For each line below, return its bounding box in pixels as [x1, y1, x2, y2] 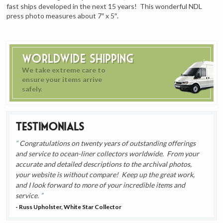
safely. [22, 84, 43, 93]
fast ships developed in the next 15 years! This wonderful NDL [6, 2, 203, 10]
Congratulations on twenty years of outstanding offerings [18, 138, 196, 147]
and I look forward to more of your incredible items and [15, 180, 186, 189]
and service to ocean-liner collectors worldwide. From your [15, 149, 200, 158]
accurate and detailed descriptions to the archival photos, [15, 159, 192, 168]
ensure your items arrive [22, 75, 103, 84]
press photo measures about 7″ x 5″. [6, 11, 119, 20]
